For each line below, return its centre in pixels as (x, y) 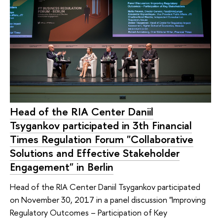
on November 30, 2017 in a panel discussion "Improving (108, 199)
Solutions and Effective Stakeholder (95, 153)
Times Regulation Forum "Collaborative (102, 139)
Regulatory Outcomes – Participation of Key (89, 212)
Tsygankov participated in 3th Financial (101, 126)
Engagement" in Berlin (62, 167)
